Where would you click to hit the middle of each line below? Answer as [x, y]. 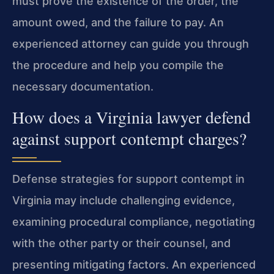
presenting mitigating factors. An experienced [134, 264]
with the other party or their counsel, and [121, 243]
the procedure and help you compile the [118, 65]
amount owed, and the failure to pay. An [118, 23]
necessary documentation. [83, 87]
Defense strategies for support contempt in [128, 179]
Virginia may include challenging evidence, [124, 200]
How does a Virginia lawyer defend [131, 117]
